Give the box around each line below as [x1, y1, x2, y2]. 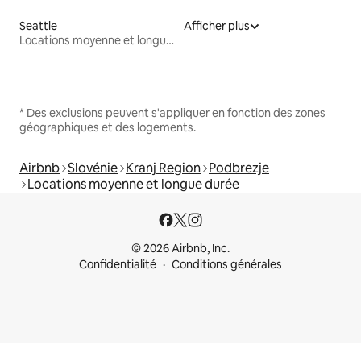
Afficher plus [184, 18, 250, 33]
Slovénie [68, 159, 118, 176]
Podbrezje [209, 159, 269, 176]
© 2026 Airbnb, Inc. [131, 241, 230, 255]
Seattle [19, 18, 57, 33]
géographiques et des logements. [19, 119, 196, 135]
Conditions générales [172, 257, 282, 272]
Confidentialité [79, 257, 156, 272]
